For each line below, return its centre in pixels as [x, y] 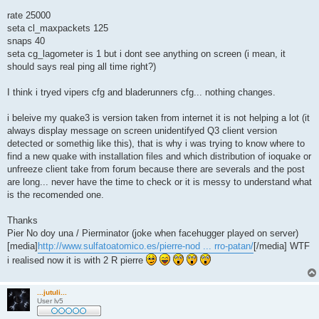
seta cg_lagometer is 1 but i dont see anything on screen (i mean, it [146, 54]
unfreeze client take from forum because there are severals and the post [156, 169]
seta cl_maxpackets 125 [58, 28]
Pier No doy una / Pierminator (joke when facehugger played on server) [153, 234]
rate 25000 [29, 16]
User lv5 [50, 301]
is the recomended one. [56, 195]
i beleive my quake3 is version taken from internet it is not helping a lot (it [158, 118]
